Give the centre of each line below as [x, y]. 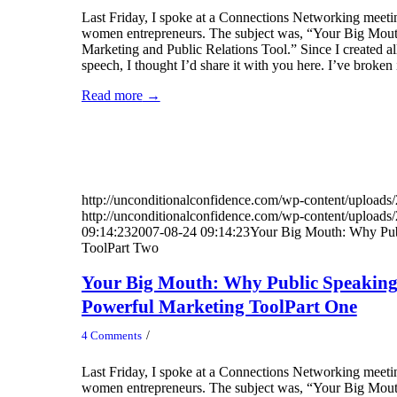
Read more [112, 95]
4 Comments [111, 335]
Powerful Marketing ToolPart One [219, 307]
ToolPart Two [120, 247]
